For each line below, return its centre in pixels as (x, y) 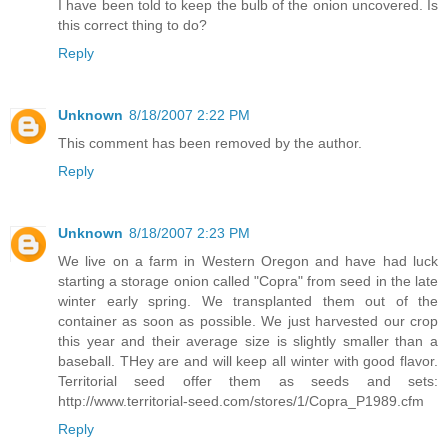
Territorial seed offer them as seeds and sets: (248, 381)
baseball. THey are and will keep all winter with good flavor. (248, 361)
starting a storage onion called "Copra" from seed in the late (248, 281)
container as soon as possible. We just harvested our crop (248, 321)
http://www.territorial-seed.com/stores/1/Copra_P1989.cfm (241, 401)
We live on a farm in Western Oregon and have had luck (248, 261)
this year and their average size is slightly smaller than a (248, 341)
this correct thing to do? (132, 25)
